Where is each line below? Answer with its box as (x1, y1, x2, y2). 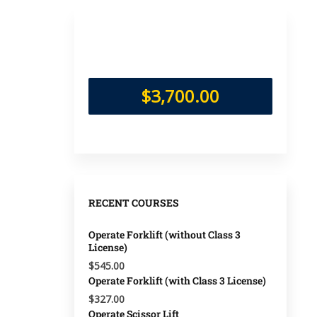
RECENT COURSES (88, 196, 179, 209)
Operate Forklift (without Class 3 (88, 228, 241, 241)
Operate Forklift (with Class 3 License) (88, 274, 266, 287)
